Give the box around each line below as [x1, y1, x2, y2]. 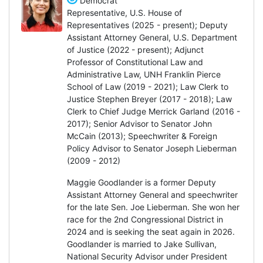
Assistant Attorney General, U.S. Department [67, 32, 237, 42]
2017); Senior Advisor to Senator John [67, 118, 212, 129]
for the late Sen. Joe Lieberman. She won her [67, 201, 240, 212]
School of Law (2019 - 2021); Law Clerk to [67, 81, 228, 92]
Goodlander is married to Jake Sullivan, [67, 238, 217, 249]
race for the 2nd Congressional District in [67, 214, 223, 224]
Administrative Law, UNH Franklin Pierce [67, 69, 221, 79]
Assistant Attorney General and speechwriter [67, 189, 238, 200]
